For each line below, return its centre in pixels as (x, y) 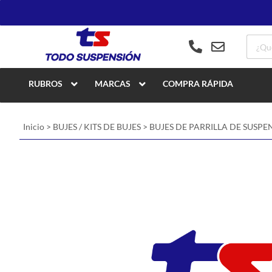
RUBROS (46, 83)
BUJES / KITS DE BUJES (97, 127)
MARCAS (113, 83)
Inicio (34, 127)
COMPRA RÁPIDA (198, 83)
